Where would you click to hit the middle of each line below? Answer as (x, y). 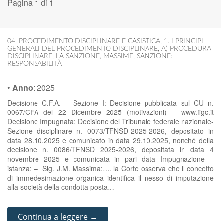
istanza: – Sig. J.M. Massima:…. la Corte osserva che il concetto (110, 168)
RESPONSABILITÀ (35, 64)
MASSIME (118, 56)
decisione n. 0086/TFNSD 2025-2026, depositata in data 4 (110, 149)
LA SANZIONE (78, 56)
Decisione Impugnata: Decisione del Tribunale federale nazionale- (110, 121)
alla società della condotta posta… (61, 187)
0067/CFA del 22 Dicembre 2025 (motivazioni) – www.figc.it (110, 112)
